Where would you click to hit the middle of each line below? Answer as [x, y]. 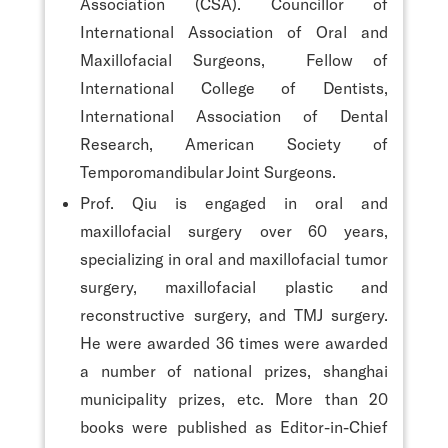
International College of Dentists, [234, 87]
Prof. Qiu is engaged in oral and [234, 202]
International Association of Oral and [234, 31]
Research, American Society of [234, 143]
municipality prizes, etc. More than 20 [234, 398]
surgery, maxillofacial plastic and [234, 286]
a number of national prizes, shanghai [234, 370]
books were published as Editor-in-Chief [234, 426]
